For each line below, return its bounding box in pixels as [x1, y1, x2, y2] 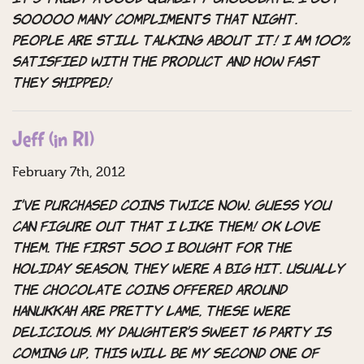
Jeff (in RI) [12, 131, 94, 154]
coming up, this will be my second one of [12, 348, 318, 362]
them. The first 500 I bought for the [12, 242, 292, 256]
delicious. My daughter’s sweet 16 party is [12, 327, 331, 340]
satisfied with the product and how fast [12, 56, 319, 70]
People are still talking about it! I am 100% [12, 35, 350, 49]
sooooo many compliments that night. [12, 14, 297, 28]
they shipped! [12, 77, 111, 91]
